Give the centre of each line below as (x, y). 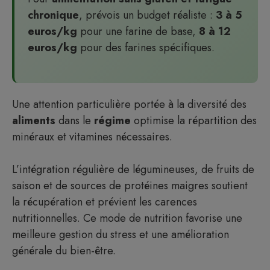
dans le (75, 121)
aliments (34, 121)
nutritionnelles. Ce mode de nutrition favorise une (127, 218)
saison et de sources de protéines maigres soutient (130, 186)
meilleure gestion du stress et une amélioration (121, 234)
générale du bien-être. (64, 251)
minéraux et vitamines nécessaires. (92, 137)
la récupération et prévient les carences (105, 202)
